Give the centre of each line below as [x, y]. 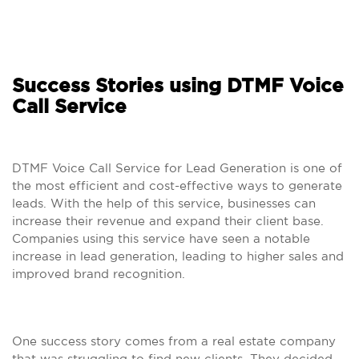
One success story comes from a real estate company [174, 341]
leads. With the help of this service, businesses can [164, 203]
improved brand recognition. [99, 274]
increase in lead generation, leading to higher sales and [178, 256]
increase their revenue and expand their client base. [168, 221]
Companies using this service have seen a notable [161, 238]
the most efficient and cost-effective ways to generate [177, 186]
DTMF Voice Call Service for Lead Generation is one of [177, 168]
